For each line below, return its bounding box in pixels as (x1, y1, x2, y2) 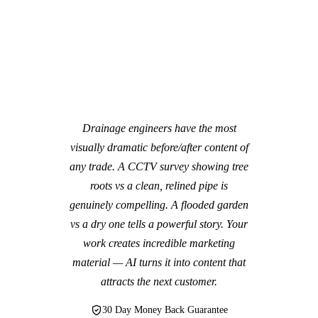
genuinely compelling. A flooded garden (70, 198, 248, 211)
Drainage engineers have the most (82, 121, 236, 134)
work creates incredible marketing (83, 236, 235, 249)
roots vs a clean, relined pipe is (90, 179, 228, 192)
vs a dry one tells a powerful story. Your (70, 217, 248, 230)
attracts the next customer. (101, 275, 217, 287)
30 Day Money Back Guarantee (102, 304, 228, 315)
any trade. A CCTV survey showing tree (70, 160, 248, 172)
